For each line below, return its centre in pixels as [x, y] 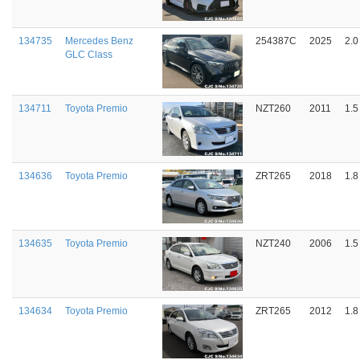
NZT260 [273, 108]
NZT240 [273, 243]
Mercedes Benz [99, 41]
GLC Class [89, 55]
